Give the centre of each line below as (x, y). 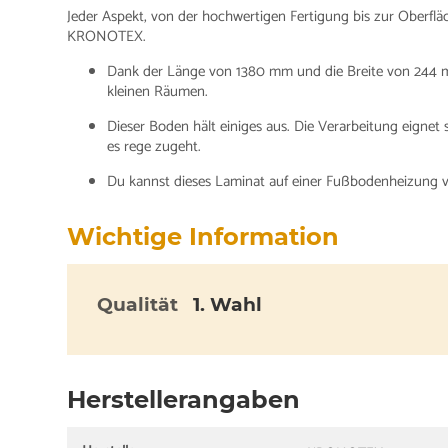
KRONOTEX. (107, 36)
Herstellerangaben (184, 399)
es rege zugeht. (154, 146)
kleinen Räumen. (158, 91)
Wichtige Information (203, 236)
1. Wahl (228, 304)
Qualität (138, 304)
